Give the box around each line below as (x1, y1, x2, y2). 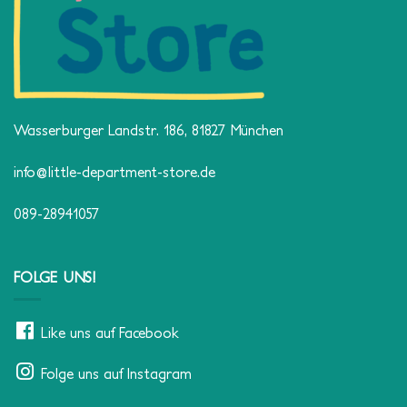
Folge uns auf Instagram (41, 364, 192, 382)
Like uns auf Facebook (41, 324, 179, 342)
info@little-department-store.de (14, 163, 215, 180)
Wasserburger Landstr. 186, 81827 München (14, 122, 283, 139)
